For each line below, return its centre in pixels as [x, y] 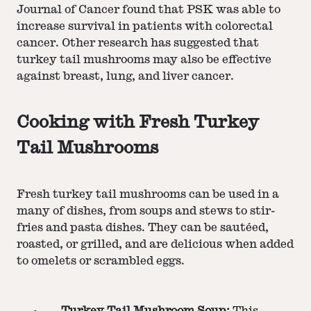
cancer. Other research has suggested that [138, 43]
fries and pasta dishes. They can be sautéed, [143, 227]
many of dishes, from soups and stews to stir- [146, 211]
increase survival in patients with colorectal [145, 26]
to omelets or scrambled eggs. [101, 261]
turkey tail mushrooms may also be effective [144, 59]
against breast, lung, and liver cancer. [125, 76]
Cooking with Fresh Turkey [138, 122]
